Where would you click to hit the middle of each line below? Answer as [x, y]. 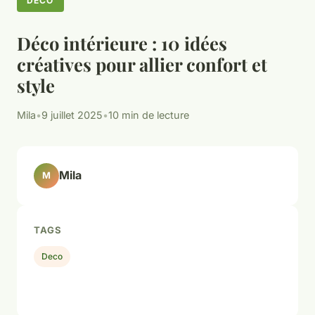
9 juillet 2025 [72, 115]
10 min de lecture [149, 115]
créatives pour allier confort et [142, 64]
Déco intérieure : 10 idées [122, 43]
